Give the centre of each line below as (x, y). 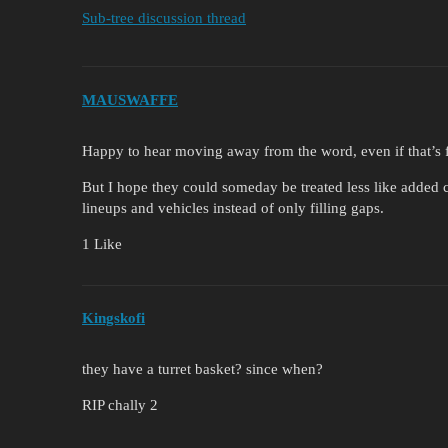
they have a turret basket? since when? (202, 369)
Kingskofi (113, 318)
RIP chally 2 (120, 405)
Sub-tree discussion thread (164, 17)
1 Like (102, 243)
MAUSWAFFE (130, 99)
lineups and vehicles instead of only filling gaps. (233, 207)
